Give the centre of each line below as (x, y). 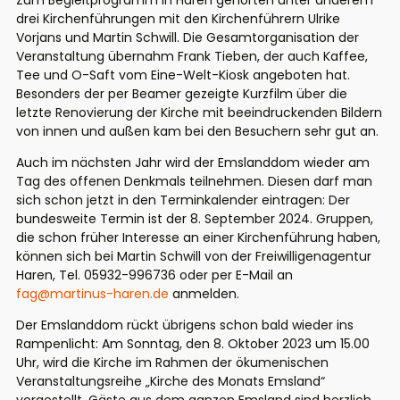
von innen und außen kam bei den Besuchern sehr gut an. (197, 132)
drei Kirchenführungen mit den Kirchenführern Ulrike (178, 19)
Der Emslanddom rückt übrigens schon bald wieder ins (185, 325)
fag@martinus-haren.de (92, 294)
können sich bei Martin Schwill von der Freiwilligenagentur (194, 257)
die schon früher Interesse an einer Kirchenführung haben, (198, 238)
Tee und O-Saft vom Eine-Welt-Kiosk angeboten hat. (183, 75)
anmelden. (204, 294)
